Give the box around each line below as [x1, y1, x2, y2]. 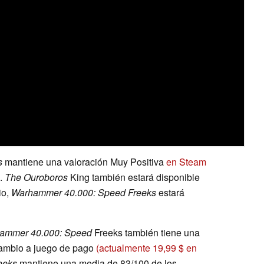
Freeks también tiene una [92, 226, 200, 240]
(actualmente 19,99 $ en [96, 241, 197, 255]
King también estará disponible [68, 170, 200, 184]
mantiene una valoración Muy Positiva [2, 155, 166, 169]
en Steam [166, 155, 206, 169]
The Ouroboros [5, 170, 68, 184]
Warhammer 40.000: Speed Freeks [11, 186, 156, 200]
